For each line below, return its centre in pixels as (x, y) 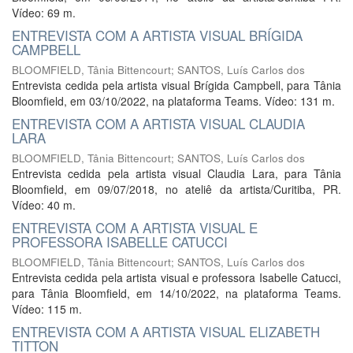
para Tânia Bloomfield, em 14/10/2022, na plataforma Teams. (176, 293)
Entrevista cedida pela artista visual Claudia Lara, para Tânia (176, 173)
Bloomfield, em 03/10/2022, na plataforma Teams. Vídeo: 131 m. (173, 101)
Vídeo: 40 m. (44, 205)
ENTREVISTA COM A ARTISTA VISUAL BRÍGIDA (157, 35)
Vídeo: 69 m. (44, 13)
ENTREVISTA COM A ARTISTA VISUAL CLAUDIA (158, 123)
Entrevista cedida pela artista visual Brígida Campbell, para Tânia (176, 85)
